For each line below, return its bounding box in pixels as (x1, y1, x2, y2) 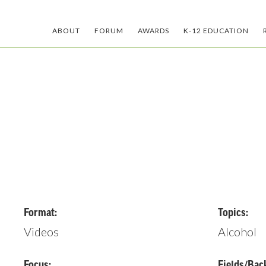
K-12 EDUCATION (183, 26, 249, 35)
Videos (23, 224, 59, 239)
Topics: (218, 207, 249, 218)
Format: (23, 207, 57, 218)
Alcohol (218, 224, 257, 239)
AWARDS (138, 26, 169, 35)
